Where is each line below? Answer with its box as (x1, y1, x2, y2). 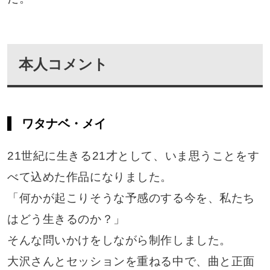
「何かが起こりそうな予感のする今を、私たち (7, 191, 255, 204)
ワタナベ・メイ (21, 116, 106, 131)
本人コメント (19, 55, 108, 73)
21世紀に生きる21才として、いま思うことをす (7, 149, 260, 162)
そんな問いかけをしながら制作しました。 (7, 233, 231, 246)
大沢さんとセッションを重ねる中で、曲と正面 (7, 254, 255, 268)
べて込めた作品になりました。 (7, 170, 172, 183)
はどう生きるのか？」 (7, 212, 125, 225)
